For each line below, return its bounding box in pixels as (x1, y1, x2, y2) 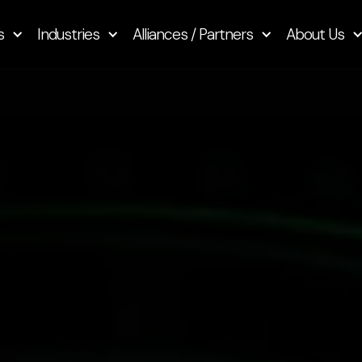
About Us (286, 24, 344, 44)
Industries (37, 24, 99, 44)
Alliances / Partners (133, 24, 253, 44)
